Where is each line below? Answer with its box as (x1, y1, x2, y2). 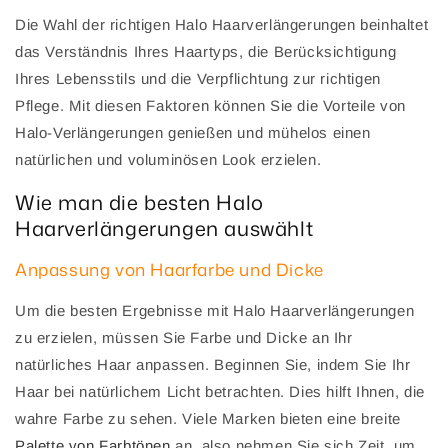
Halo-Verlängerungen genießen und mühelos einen (15, 123, 371, 141)
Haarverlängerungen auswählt (15, 214, 314, 243)
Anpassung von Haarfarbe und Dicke (15, 257, 324, 282)
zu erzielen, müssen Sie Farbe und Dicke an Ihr (15, 329, 353, 347)
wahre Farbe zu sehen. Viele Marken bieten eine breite (15, 410, 401, 428)
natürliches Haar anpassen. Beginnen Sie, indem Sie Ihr (15, 356, 411, 374)
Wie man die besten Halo (15, 188, 264, 217)
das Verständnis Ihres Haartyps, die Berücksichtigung (15, 42, 397, 60)
